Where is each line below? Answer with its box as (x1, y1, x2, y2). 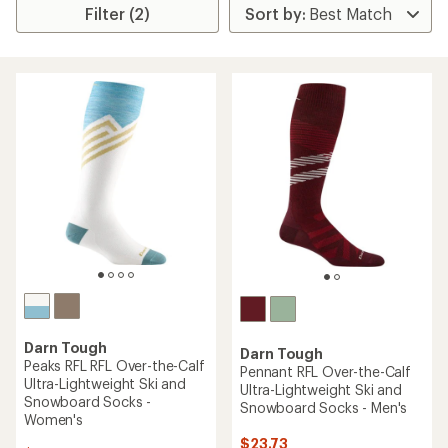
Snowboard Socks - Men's (240, 399, 408, 416)
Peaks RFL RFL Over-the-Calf (24, 357, 205, 374)
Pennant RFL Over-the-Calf (240, 363, 411, 380)
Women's (24, 411, 83, 428)
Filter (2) (85, 4, 151, 23)
